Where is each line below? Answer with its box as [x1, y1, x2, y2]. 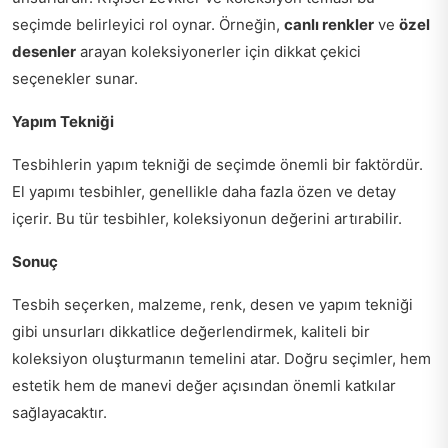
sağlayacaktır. [12, 403, 107, 422]
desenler [12, 42, 76, 61]
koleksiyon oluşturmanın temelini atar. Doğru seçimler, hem [12, 349, 431, 368]
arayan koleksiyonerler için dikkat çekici [76, 42, 361, 61]
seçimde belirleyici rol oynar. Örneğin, [12, 15, 284, 34]
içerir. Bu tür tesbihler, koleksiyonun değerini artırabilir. [12, 209, 402, 228]
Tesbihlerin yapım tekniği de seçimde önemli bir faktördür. [12, 155, 423, 174]
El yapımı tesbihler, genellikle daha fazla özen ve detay [12, 182, 396, 201]
